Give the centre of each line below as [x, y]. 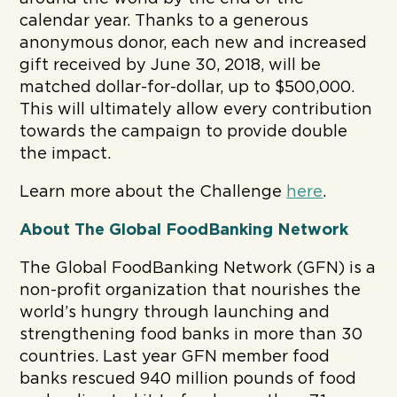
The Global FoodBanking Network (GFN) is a [198, 268]
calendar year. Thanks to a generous [164, 21]
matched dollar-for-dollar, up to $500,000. [187, 87]
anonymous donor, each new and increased [194, 43]
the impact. [66, 154]
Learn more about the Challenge [153, 192]
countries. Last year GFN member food [175, 357]
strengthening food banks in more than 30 [191, 335]
